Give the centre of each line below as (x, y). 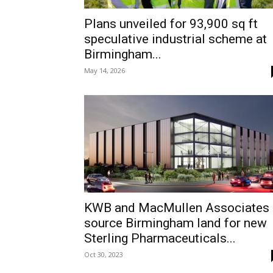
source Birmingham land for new (175, 223)
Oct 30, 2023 (104, 254)
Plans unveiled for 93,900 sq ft (171, 24)
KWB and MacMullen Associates (177, 208)
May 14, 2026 (105, 70)
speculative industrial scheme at (175, 39)
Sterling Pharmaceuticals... (160, 238)
